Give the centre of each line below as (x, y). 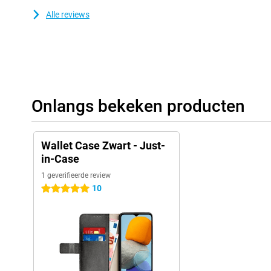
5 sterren (58, 189)
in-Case (60, 159)
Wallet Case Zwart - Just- (103, 146)
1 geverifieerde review (76, 176)
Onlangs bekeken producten (138, 106)
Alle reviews (68, 15)
